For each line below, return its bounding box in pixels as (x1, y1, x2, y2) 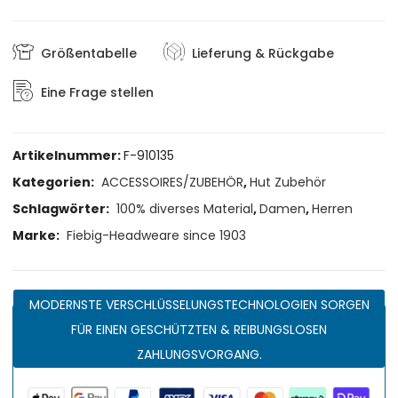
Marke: (12, 227, 63, 245)
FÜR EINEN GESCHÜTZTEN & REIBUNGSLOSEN (71, 321, 327, 339)
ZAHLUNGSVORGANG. (136, 346, 262, 364)
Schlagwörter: (12, 200, 113, 219)
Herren (312, 200, 354, 219)
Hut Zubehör (250, 173, 327, 192)
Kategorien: (12, 173, 98, 192)
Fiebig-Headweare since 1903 (67, 227, 247, 245)
